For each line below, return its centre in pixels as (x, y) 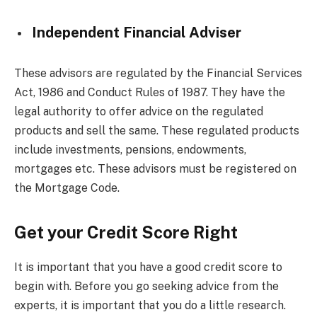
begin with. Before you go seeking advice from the (146, 287)
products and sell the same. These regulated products (157, 130)
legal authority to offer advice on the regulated (139, 111)
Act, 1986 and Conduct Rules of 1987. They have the (150, 92)
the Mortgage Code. (67, 188)
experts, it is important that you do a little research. (150, 306)
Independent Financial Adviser (137, 33)
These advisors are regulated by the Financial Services (158, 73)
